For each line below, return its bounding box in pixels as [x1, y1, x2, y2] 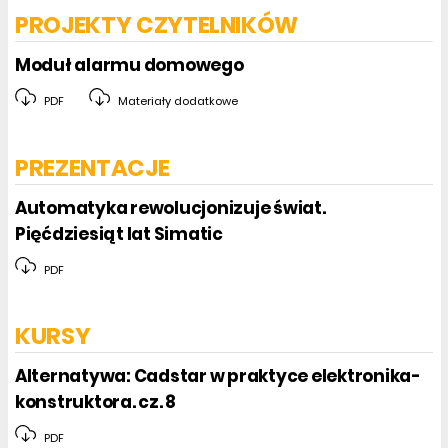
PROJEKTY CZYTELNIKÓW [15, 9, 299, 42]
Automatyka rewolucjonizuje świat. [15, 195, 326, 220]
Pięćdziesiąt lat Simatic [15, 221, 223, 246]
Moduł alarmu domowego [15, 53, 244, 78]
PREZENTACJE [15, 151, 170, 184]
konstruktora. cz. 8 [15, 389, 177, 414]
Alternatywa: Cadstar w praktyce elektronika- [15, 363, 421, 388]
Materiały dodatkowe [114, 93, 238, 110]
